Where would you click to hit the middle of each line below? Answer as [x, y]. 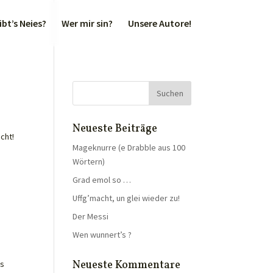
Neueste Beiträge [115, 129]
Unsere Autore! [159, 23]
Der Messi [91, 216]
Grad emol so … [102, 180]
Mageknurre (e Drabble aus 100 [129, 147]
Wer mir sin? [87, 23]
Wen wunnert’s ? [102, 235]
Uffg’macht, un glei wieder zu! [126, 198]
